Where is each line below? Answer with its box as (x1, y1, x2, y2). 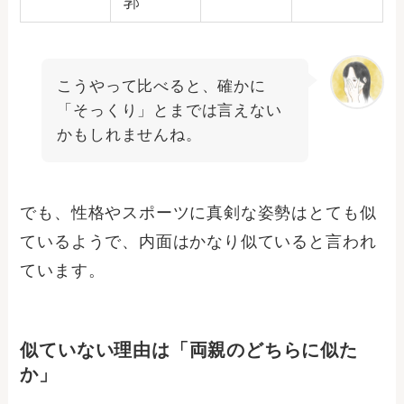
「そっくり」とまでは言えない (57, 101, 282, 119)
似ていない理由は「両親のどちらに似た (20, 339, 358, 360)
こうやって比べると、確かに (57, 77, 266, 95)
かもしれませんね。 (57, 125, 202, 143)
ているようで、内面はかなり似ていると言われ (20, 232, 377, 251)
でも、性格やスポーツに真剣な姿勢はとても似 (20, 203, 377, 222)
